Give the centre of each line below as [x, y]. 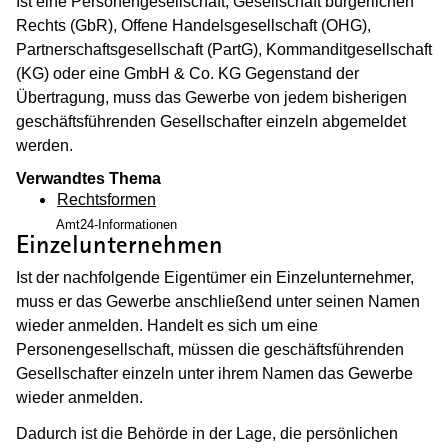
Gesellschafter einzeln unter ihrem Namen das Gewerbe [214, 374]
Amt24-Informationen [116, 224]
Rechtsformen [106, 199]
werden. [44, 145]
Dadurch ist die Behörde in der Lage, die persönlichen [207, 434]
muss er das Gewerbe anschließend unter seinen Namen [218, 302]
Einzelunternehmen [119, 245]
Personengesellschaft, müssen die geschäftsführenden [210, 350]
